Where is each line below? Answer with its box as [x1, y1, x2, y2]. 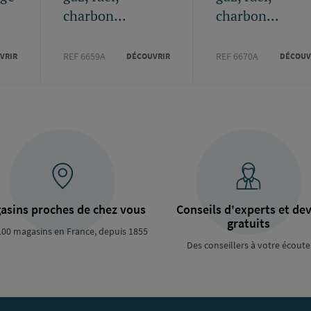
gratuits [226, 215, 270, 231]
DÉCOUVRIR [126, 51, 171, 62]
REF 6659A [62, 49, 106, 62]
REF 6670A [216, 49, 259, 62]
